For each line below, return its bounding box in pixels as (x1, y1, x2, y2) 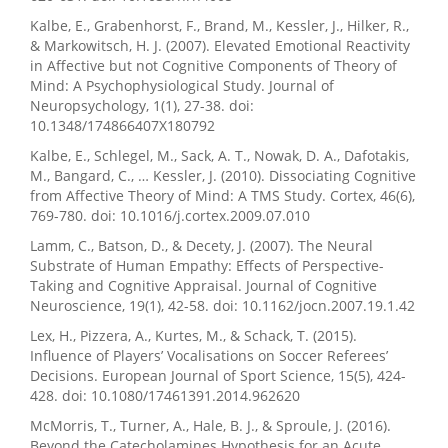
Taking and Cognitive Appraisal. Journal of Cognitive (30, 276, 377, 296)
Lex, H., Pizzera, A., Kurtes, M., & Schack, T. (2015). (30, 326, 357, 346)
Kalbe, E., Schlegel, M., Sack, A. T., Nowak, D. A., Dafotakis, (30, 146, 409, 166)
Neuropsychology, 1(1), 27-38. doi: (30, 96, 254, 116)
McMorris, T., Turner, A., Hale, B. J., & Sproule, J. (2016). (30, 416, 391, 436)
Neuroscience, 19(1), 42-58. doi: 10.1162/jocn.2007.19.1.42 (30, 296, 415, 316)
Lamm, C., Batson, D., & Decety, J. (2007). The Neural (30, 236, 373, 256)
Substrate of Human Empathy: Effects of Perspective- (30, 256, 384, 276)
